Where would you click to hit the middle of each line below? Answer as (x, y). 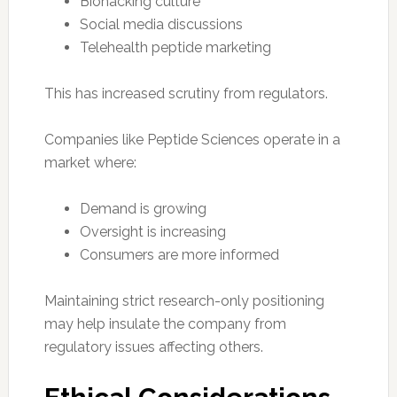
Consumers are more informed (179, 254)
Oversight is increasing (152, 231)
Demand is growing (143, 208)
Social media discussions (161, 24)
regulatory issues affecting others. (153, 346)
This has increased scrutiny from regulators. (186, 93)
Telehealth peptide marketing (175, 47)
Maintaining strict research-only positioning (184, 300)
